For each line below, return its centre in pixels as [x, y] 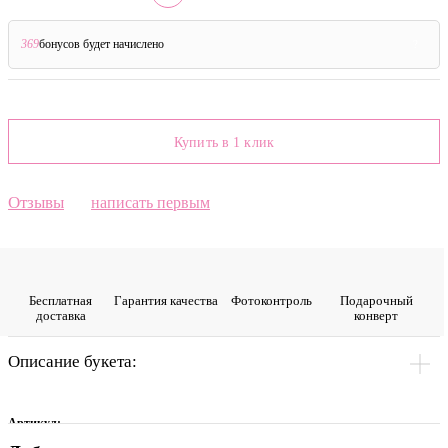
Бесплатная [61, 300]
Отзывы [36, 202]
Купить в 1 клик [224, 142]
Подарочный [376, 300]
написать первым [150, 202]
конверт [376, 315]
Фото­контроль [271, 300]
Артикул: [34, 423]
